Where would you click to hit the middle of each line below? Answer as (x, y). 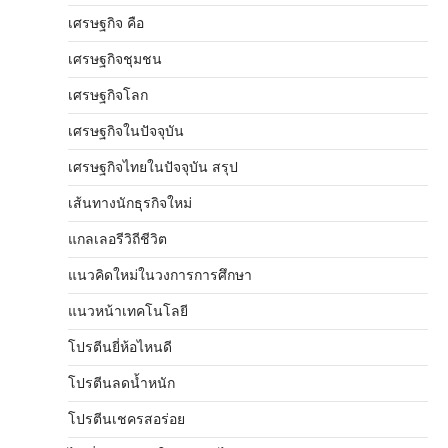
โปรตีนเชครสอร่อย (126, 419)
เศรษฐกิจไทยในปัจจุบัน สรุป (153, 167)
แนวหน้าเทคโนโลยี (128, 311)
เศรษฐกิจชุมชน (115, 59)
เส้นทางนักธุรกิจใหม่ (130, 203)
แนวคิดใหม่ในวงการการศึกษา (160, 275)
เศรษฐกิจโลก (108, 95)
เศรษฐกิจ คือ (106, 23)
